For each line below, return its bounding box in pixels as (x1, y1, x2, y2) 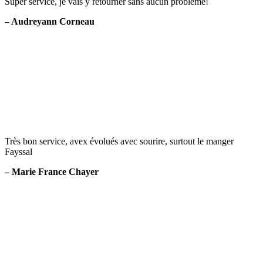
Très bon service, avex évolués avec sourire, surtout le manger (5, 136, 234, 146)
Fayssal (5, 146, 32, 157)
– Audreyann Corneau (5, 16, 95, 26)
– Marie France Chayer (5, 166, 99, 177)
